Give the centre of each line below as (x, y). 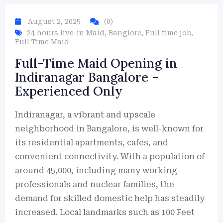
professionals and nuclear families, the (95, 184)
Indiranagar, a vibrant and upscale (85, 115)
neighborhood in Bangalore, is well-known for (109, 129)
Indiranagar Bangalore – (87, 77)
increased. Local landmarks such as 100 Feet (105, 212)
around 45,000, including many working (96, 170)
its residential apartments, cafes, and (92, 143)
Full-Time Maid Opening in (96, 63)
